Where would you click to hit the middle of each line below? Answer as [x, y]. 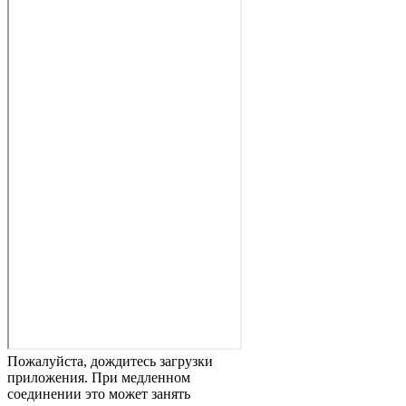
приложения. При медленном [99, 378]
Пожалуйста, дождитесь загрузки [110, 362]
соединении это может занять [99, 394]
